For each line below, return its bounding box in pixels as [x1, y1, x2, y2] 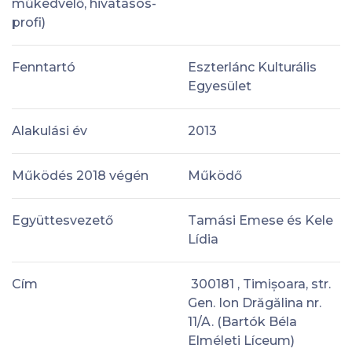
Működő [188, 167, 242, 183]
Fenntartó [12, 59, 75, 75]
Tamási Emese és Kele [188, 212, 333, 228]
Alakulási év [12, 123, 87, 138]
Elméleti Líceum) [188, 332, 295, 348]
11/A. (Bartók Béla [188, 313, 297, 329]
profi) [12, 14, 46, 30]
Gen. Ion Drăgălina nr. [188, 295, 321, 310]
